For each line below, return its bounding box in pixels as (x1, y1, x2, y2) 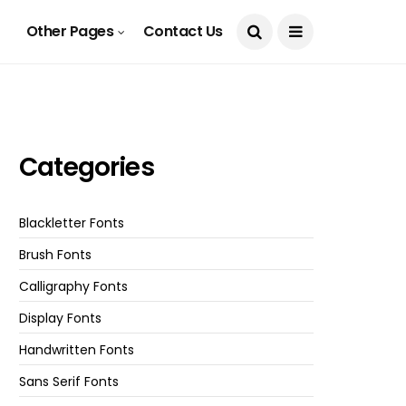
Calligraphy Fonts (19, 277, 129, 296)
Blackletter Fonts (19, 214, 125, 233)
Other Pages (25, 21, 114, 42)
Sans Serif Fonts (19, 372, 120, 391)
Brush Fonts (19, 246, 92, 265)
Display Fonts (19, 309, 102, 328)
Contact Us (142, 21, 223, 42)
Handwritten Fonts (19, 341, 135, 360)
